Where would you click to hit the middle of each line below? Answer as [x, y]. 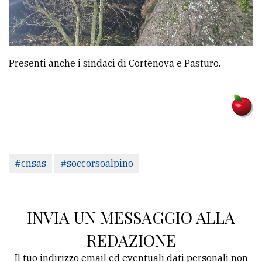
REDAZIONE [131, 240]
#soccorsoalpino [97, 163]
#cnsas [30, 163]
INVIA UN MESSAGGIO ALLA [131, 217]
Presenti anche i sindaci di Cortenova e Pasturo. [115, 63]
